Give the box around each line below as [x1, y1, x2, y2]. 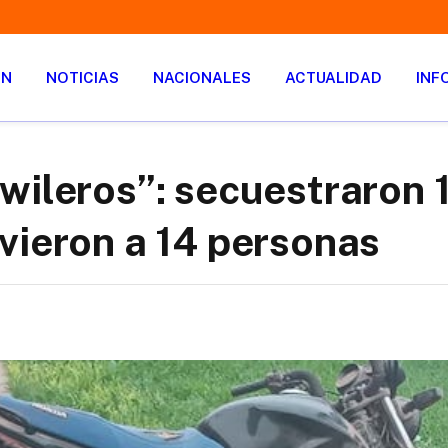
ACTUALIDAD [285, 68, 382, 86]
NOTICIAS [46, 68, 119, 86]
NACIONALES [153, 68, 251, 86]
